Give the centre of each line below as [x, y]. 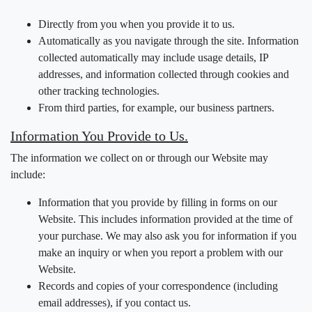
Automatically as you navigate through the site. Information [169, 41]
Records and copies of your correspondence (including [158, 286]
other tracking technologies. [99, 91]
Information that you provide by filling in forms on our [158, 202]
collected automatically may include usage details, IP [153, 57]
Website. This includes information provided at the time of [165, 219]
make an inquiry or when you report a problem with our [161, 252]
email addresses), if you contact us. [115, 303]
